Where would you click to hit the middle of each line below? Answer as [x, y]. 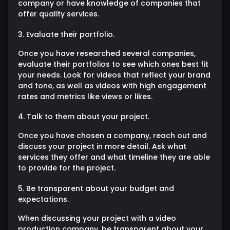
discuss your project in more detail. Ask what [102, 147]
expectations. [43, 199]
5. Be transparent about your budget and [96, 188]
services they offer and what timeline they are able [114, 157]
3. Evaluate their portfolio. [66, 34]
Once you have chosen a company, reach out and [112, 136]
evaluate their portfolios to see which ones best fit [113, 64]
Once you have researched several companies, [107, 53]
